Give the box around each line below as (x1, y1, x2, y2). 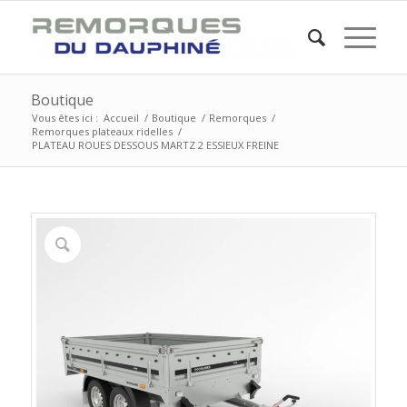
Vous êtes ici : (31, 111, 98, 124)
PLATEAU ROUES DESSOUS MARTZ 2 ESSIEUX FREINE (31, 138, 279, 152)
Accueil (103, 111, 139, 124)
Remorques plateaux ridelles (31, 124, 173, 138)
